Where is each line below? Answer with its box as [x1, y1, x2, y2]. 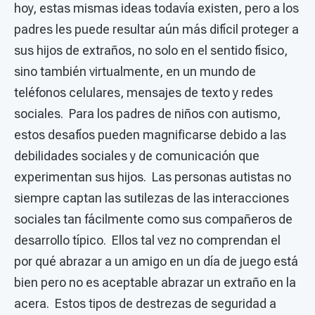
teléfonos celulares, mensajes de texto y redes [14, 85, 273, 100]
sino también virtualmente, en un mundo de [14, 64, 256, 79]
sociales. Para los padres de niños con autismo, [14, 106, 281, 121]
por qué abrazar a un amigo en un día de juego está [14, 254, 298, 269]
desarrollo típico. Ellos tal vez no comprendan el [14, 233, 281, 247]
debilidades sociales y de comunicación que [14, 148, 259, 163]
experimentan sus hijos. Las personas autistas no [14, 169, 291, 184]
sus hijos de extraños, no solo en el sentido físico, [14, 43, 288, 58]
